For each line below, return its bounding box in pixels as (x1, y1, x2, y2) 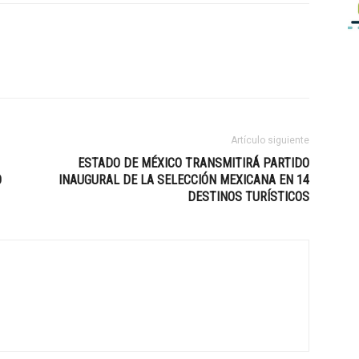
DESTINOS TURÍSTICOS (188, 189, 309, 204)
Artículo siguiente (231, 135, 309, 146)
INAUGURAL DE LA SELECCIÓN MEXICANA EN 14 (58, 172, 309, 188)
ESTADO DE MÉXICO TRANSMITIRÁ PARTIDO (78, 155, 309, 171)
